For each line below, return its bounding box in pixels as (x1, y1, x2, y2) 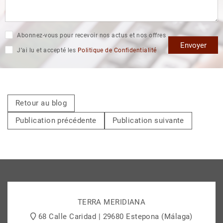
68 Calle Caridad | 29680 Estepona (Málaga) (38, 212, 193, 222)
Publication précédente (15, 116, 97, 125)
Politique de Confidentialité (77, 47, 157, 54)
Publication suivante (112, 116, 184, 125)
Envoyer (180, 40, 207, 50)
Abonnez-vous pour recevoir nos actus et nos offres (15, 31, 166, 39)
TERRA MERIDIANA (77, 197, 146, 207)
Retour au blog (15, 99, 67, 108)
